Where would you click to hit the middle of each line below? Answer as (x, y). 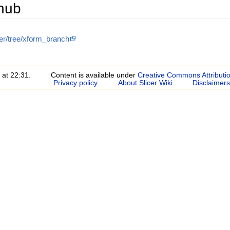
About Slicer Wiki (145, 83)
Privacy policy (76, 83)
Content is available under (94, 75)
